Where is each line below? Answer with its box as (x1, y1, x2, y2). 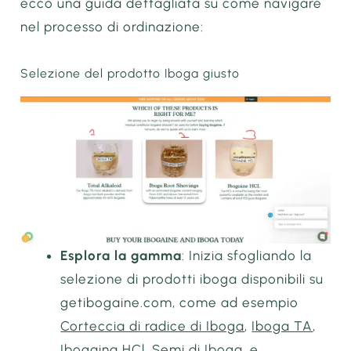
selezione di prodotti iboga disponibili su (60, 270, 324, 287)
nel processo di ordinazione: (20, 18, 204, 34)
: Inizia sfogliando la (182, 247, 313, 263)
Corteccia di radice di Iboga (60, 317, 245, 334)
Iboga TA (251, 317, 313, 334)
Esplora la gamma (60, 247, 183, 263)
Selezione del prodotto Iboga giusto (20, 65, 241, 81)
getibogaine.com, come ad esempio (60, 294, 299, 310)
